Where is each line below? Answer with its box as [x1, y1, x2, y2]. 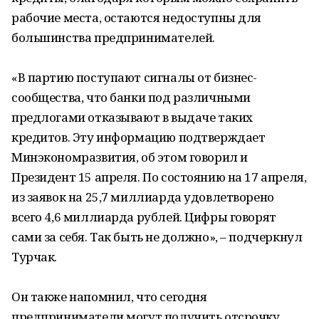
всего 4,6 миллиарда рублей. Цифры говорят [11, 209, 276, 225]
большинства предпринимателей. [11, 29, 215, 46]
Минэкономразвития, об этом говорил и [11, 149, 248, 165]
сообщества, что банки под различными [11, 89, 251, 105]
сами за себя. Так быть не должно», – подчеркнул [11, 229, 303, 245]
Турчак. [11, 249, 58, 265]
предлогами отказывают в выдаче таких [11, 109, 253, 125]
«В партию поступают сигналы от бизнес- [11, 69, 258, 85]
